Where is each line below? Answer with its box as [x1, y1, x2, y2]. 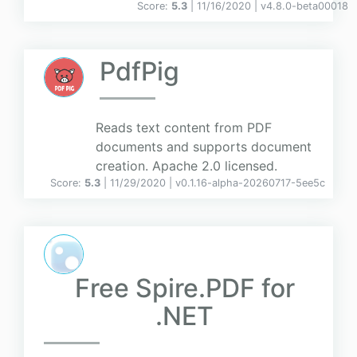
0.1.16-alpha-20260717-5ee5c [181, 177, 325, 190]
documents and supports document [96, 139, 312, 155]
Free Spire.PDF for [74, 273, 295, 304]
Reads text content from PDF [96, 120, 272, 136]
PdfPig [100, 56, 179, 88]
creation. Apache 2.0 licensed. [96, 158, 277, 175]
